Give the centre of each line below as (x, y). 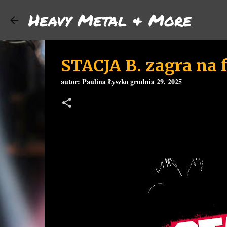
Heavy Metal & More (110, 20)
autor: (71, 81)
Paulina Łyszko (105, 81)
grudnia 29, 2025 (156, 81)
